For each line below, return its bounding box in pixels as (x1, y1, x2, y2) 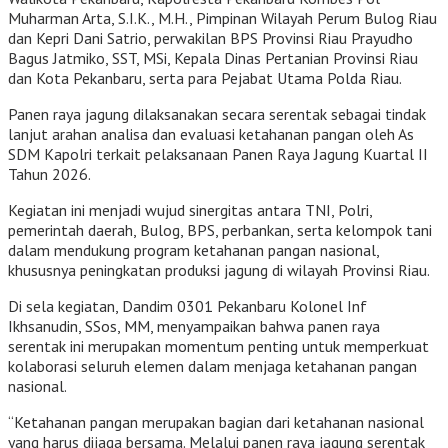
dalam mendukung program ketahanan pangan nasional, (8, 239, 379, 260)
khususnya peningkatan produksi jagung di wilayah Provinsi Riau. (8, 259, 430, 280)
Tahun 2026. (8, 163, 91, 184)
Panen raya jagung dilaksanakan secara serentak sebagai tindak (8, 103, 426, 124)
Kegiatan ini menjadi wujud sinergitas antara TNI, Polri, (8, 199, 372, 220)
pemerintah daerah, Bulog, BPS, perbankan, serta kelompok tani (8, 219, 432, 240)
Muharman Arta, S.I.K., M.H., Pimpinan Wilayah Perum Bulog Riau (8, 7, 437, 28)
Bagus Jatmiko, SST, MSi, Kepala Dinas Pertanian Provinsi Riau (8, 47, 418, 68)
